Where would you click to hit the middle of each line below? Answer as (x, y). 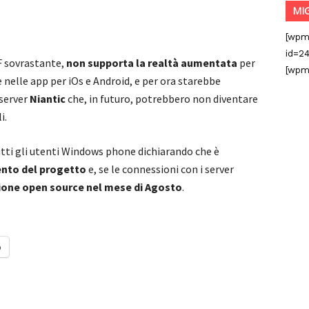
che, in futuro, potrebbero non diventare (162, 99)
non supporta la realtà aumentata (152, 63)
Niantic (48, 99)
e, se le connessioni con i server (160, 169)
